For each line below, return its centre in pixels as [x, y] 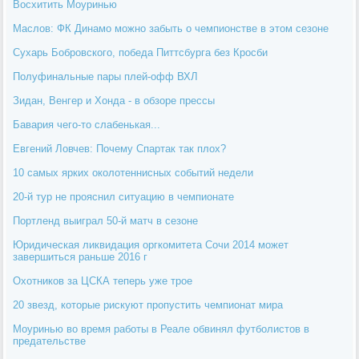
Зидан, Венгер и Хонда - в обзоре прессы [114, 100]
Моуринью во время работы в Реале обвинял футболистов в [161, 329]
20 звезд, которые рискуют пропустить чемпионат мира [148, 305]
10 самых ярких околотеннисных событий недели [133, 172]
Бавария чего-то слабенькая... [87, 124]
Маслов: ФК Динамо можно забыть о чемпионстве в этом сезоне [171, 28]
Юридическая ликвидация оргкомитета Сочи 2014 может [151, 244]
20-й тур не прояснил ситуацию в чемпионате [124, 196]
